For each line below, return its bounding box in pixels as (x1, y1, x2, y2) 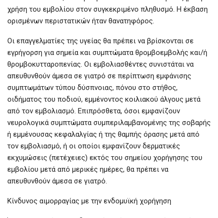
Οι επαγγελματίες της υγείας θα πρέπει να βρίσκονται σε (7, 36, 194, 46)
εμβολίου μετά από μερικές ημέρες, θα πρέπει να (7, 165, 168, 174)
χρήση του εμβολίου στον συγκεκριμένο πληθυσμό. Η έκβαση (7, 5, 208, 14)
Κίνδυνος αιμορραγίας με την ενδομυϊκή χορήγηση (7, 197, 171, 206)
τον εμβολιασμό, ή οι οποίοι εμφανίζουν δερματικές (7, 142, 180, 151)
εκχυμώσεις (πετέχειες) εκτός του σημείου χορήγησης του (7, 153, 202, 163)
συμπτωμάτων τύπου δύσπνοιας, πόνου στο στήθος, (7, 83, 178, 92)
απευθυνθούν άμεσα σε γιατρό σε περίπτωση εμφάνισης (7, 72, 191, 81)
